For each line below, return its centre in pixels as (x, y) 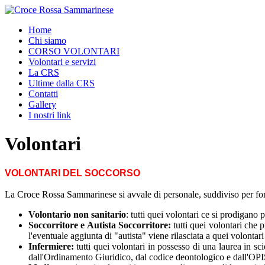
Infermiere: (51, 246)
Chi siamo (47, 41)
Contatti (43, 94)
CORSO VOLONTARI (74, 51)
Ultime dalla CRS (62, 83)
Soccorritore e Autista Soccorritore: (100, 225)
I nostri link (50, 115)
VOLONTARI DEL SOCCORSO (72, 173)
